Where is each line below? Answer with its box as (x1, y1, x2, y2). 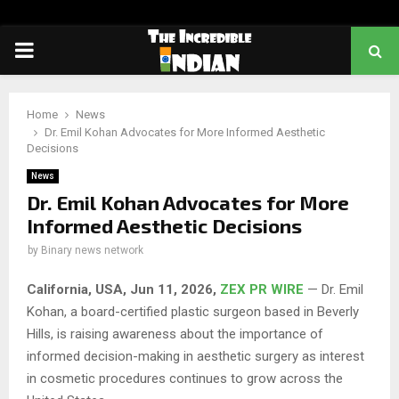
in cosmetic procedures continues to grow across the (27, 370, 343, 387)
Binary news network (41, 244, 143, 256)
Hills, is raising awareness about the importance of (27, 325, 323, 342)
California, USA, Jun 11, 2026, (27, 281, 220, 297)
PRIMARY (13, 37, 104, 62)
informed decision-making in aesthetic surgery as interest (27, 347, 364, 364)
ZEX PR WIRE (220, 281, 304, 297)
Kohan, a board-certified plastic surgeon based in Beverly (27, 303, 359, 320)
